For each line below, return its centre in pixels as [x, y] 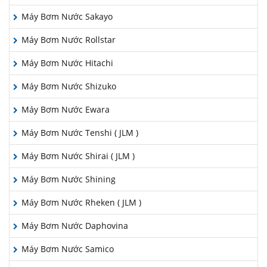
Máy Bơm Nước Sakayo [67, 16]
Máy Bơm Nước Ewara [66, 109]
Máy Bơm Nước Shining [69, 179]
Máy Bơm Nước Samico [68, 249]
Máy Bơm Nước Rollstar [69, 40]
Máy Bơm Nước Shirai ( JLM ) [78, 156]
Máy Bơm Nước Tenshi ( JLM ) [80, 133]
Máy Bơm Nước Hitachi [67, 63]
